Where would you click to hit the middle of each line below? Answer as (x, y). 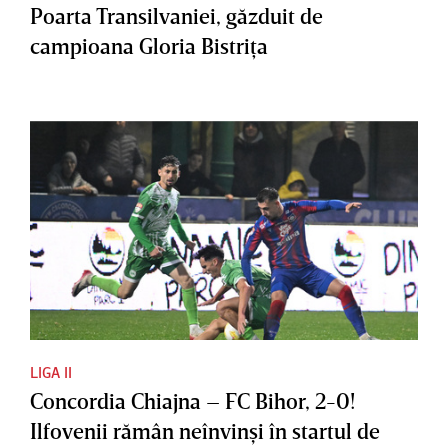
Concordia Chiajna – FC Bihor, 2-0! (192, 401)
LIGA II (51, 372)
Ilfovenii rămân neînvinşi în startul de (205, 431)
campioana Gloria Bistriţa (149, 45)
